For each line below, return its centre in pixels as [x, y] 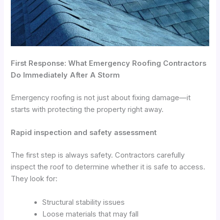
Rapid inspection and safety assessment [84, 133]
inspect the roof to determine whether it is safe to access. [108, 167]
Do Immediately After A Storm [66, 75]
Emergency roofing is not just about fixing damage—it [101, 98]
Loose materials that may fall [91, 214]
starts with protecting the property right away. [87, 110]
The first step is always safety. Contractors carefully [98, 155]
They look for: [34, 179]
